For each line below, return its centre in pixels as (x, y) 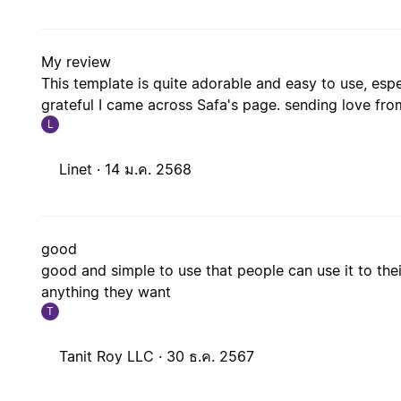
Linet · (82, 170)
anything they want (107, 292)
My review (77, 62)
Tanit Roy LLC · (113, 357)
